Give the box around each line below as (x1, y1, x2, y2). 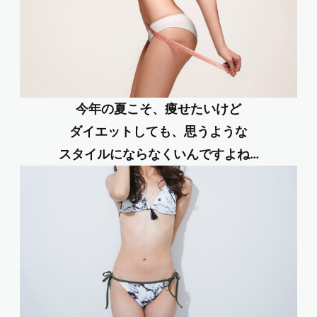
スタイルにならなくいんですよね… (58, 146, 259, 161)
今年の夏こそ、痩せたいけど (76, 100, 241, 116)
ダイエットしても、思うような (69, 123, 248, 139)
